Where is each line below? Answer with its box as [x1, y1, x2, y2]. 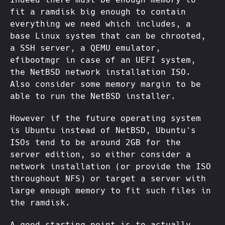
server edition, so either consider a [10, 150, 191, 160]
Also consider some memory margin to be [10, 79, 201, 89]
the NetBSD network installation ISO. [10, 67, 191, 77]
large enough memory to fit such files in [10, 186, 211, 196]
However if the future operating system [10, 114, 201, 124]
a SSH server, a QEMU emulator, [10, 43, 161, 53]
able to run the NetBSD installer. [10, 91, 176, 101]
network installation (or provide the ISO [10, 162, 211, 172]
